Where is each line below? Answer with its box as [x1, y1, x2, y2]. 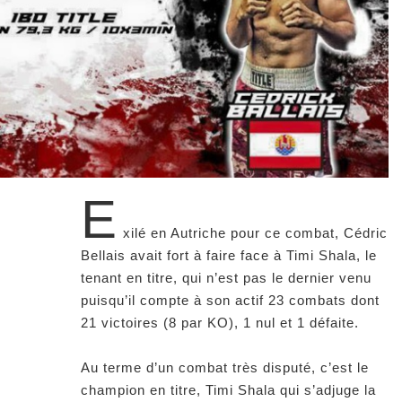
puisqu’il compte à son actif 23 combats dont [81, 292, 380, 308]
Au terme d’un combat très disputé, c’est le [81, 359, 369, 375]
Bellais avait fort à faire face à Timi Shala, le [81, 247, 377, 263]
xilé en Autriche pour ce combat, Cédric [123, 224, 388, 240]
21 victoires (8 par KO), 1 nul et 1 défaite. [81, 314, 359, 330]
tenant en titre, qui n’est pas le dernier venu [81, 269, 371, 285]
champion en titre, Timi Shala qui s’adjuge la [81, 381, 376, 398]
